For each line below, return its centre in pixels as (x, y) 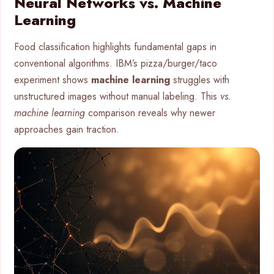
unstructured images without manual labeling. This (117, 96)
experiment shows (53, 80)
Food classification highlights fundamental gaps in (115, 46)
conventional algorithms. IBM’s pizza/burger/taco (116, 63)
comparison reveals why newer (150, 113)
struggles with (200, 80)
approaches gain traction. (67, 129)
